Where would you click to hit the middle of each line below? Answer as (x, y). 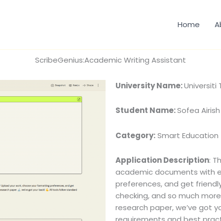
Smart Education (187, 135)
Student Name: (146, 110)
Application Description (162, 160)
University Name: (150, 86)
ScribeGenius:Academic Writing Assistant (110, 60)
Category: (135, 135)
